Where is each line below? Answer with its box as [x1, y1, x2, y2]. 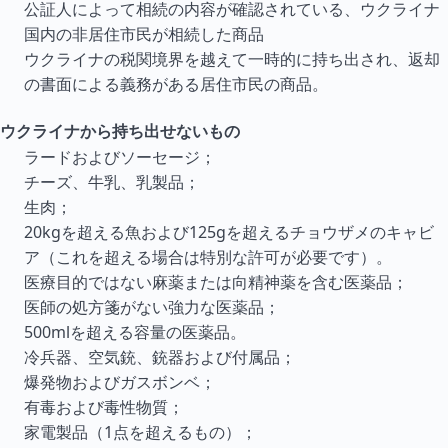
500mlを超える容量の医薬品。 [24, 321, 246, 343]
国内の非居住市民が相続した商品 [24, 23, 264, 45]
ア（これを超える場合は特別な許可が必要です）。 [24, 246, 392, 268]
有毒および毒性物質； [24, 396, 184, 418]
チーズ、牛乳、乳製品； [24, 171, 200, 193]
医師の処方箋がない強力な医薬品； [24, 296, 280, 318]
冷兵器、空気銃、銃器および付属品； [24, 346, 296, 368]
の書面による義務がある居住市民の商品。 [24, 73, 328, 95]
